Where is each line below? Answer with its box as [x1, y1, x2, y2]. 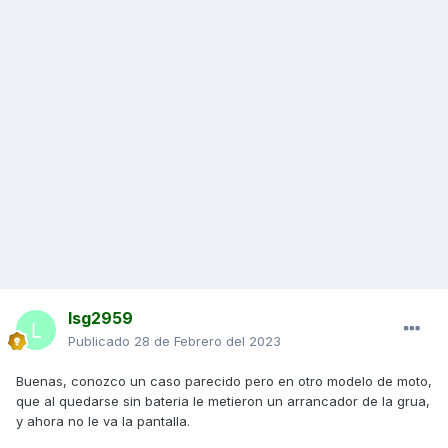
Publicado [68, 333, 134, 350]
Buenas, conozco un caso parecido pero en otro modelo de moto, [16, 373, 432, 390]
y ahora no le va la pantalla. [16, 413, 190, 430]
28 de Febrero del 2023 [134, 333, 281, 350]
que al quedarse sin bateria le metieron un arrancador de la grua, [16, 393, 430, 410]
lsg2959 [68, 308, 133, 329]
